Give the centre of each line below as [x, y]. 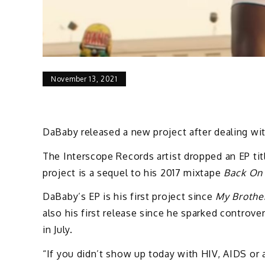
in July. [58, 230]
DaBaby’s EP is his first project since [129, 197]
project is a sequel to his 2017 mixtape [133, 172]
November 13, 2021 [84, 79]
